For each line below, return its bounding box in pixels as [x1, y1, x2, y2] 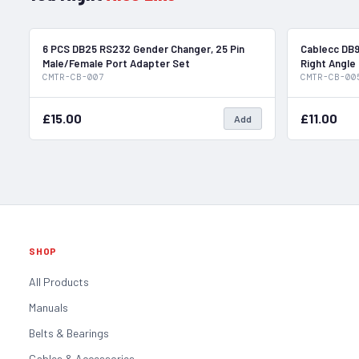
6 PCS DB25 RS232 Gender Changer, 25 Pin [42, 42, 244, 55]
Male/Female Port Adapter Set [42, 56, 190, 70]
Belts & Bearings [29, 325, 109, 340]
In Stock [229, 41, 260, 51]
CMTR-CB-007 [42, 71, 104, 83]
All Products [29, 274, 89, 288]
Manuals [29, 300, 68, 314]
